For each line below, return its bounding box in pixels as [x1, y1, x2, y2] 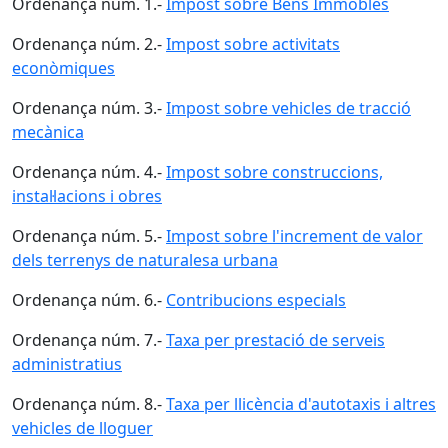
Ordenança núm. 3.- [12, 97, 166, 119]
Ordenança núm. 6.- [12, 289, 166, 311]
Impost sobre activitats [166, 33, 340, 55]
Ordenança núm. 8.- [12, 393, 166, 415]
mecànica [12, 121, 84, 143]
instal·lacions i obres [12, 185, 162, 207]
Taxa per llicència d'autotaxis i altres [166, 393, 436, 415]
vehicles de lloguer [12, 417, 153, 439]
